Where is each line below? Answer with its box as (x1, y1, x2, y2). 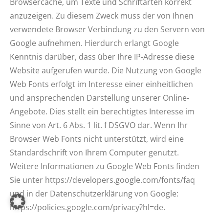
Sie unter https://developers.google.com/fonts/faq (10, 175, 195, 185)
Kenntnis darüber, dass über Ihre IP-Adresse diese (10, 51, 195, 62)
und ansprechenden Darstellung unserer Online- (10, 92, 189, 103)
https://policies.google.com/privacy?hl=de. (10, 202, 165, 213)
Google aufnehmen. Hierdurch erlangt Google (10, 38, 179, 48)
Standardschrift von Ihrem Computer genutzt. (10, 147, 179, 158)
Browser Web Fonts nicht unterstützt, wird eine (10, 133, 184, 144)
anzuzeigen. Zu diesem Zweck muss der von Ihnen (10, 10, 194, 21)
